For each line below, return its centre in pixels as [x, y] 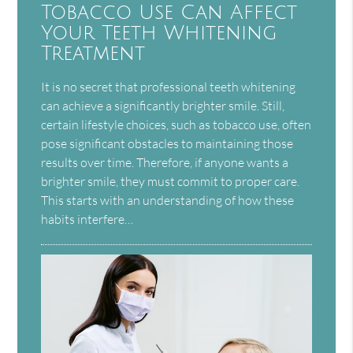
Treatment [93, 54]
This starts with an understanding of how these [168, 200]
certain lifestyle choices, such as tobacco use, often [176, 124]
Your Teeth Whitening [159, 33]
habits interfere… [87, 219]
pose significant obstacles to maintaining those [167, 143]
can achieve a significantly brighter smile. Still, [163, 105]
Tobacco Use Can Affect [169, 13]
